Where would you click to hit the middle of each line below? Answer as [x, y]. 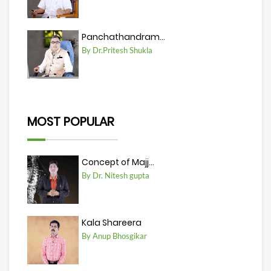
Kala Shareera [112, 223]
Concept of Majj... [118, 162]
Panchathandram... [123, 37]
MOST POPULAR [71, 122]
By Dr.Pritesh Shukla [117, 51]
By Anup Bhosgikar [114, 236]
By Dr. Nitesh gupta [116, 176]
